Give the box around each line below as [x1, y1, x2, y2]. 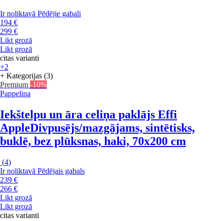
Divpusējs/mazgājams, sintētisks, [30, 121, 195, 134]
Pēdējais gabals [37, 166, 85, 175]
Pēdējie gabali [37, 9, 81, 18]
